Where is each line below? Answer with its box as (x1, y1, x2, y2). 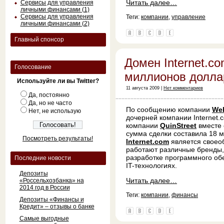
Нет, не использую (28, 107, 81, 114)
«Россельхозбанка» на (19, 177, 84, 184)
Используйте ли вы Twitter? (16, 77, 99, 84)
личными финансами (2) (20, 20, 89, 27)
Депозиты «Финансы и (19, 196, 84, 203)
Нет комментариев (163, 85, 203, 90)
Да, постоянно (28, 91, 69, 98)
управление (171, 13, 205, 20)
